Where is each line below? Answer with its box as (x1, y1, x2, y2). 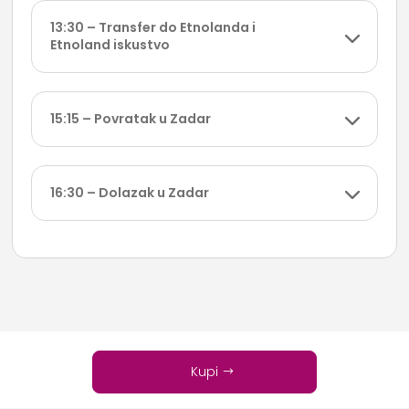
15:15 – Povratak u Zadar (50, 110, 212, 129)
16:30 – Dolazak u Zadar (50, 184, 210, 203)
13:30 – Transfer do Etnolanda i (50, 18, 257, 37)
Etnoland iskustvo (50, 36, 171, 55)
